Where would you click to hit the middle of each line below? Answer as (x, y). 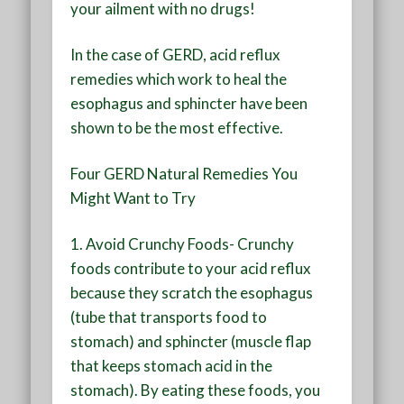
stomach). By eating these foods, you (196, 390)
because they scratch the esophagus (192, 292)
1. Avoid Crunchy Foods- (153, 243)
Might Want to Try (133, 197)
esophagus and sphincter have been (189, 103)
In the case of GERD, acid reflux (176, 54)
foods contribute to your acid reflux (191, 268)
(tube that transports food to (169, 317)
